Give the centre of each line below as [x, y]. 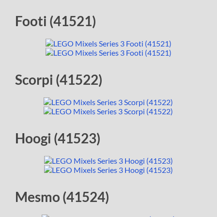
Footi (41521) [56, 21]
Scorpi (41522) [59, 80]
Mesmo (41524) [62, 197]
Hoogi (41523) [58, 138]
